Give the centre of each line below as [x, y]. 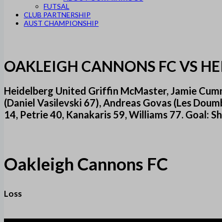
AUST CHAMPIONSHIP [61, 23]
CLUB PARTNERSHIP [57, 15]
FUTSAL [56, 6]
